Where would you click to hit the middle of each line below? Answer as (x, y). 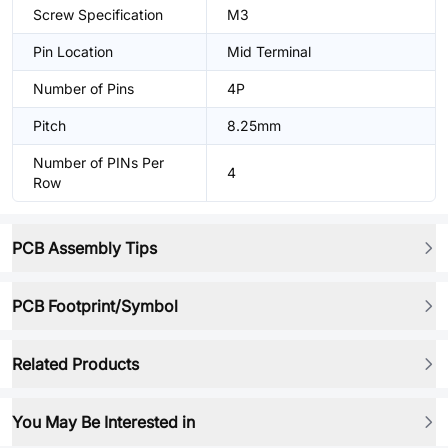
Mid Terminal (269, 51)
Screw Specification (98, 14)
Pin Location (73, 51)
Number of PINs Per (98, 162)
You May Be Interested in (103, 422)
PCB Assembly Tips (84, 248)
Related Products (75, 364)
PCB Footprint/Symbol (95, 306)
